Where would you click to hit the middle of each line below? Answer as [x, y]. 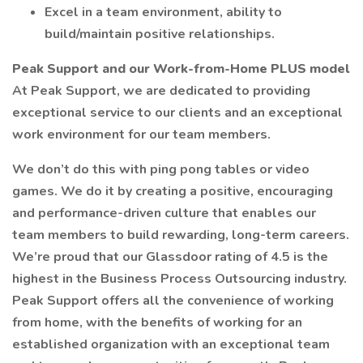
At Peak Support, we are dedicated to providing [161, 91]
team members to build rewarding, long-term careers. [181, 235]
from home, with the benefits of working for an [157, 322]
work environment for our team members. [141, 135]
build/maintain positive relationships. [160, 34]
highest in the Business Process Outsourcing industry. [179, 279]
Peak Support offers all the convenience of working [173, 301]
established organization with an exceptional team [171, 344]
